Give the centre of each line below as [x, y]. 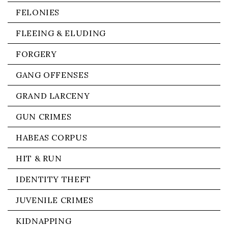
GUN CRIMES [44, 117]
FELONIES [38, 12]
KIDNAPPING [44, 221]
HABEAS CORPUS [52, 137]
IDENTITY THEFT [53, 179]
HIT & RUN [39, 158]
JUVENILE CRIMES [55, 200]
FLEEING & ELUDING [61, 33]
